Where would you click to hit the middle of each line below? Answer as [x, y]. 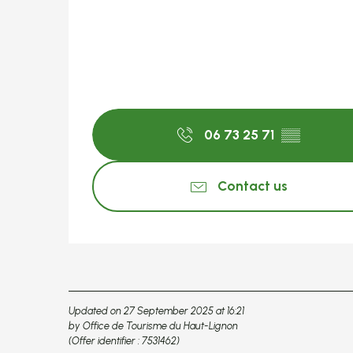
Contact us [252, 186]
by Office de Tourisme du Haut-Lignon [153, 326]
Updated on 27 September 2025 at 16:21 [156, 311]
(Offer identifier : [105, 341]
